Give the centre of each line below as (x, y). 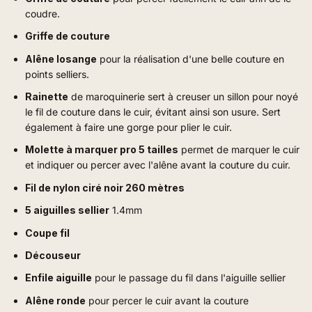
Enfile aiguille (58, 278)
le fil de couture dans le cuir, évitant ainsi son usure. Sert (153, 111)
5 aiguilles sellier (67, 210)
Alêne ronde (55, 300)
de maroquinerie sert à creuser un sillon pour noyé (183, 96)
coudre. (42, 13)
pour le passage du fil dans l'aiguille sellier (189, 278)
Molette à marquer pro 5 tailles (102, 150)
